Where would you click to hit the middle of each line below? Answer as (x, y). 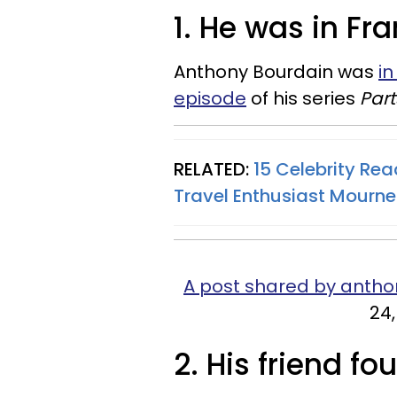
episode (210, 98)
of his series (303, 98)
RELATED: (214, 169)
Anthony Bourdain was (276, 72)
